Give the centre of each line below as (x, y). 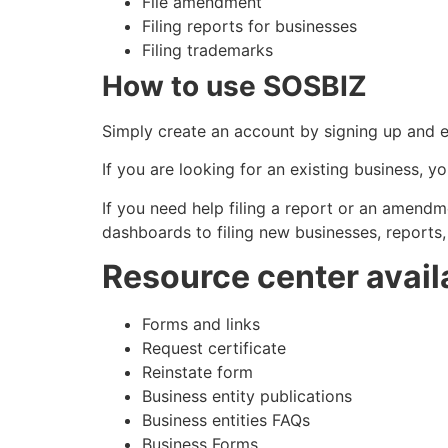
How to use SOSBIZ (234, 85)
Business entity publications (247, 395)
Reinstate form (197, 371)
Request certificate (214, 347)
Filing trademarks (207, 49)
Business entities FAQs (226, 419)
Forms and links (201, 323)
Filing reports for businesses (249, 25)
